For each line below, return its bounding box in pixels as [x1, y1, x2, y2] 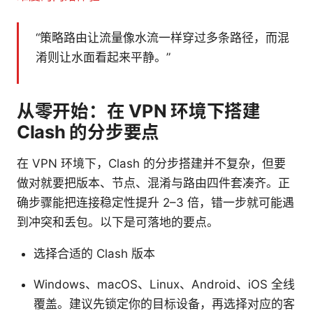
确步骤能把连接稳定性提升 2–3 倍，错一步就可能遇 [17, 195, 294, 210]
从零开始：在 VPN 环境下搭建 [17, 99, 261, 122]
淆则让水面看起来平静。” [36, 50, 170, 64]
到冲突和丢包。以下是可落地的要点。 [17, 214, 219, 229]
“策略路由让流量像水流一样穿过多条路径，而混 [36, 30, 289, 45]
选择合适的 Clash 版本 [34, 246, 155, 261]
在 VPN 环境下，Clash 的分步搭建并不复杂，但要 [17, 156, 286, 170]
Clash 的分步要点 [17, 120, 160, 143]
